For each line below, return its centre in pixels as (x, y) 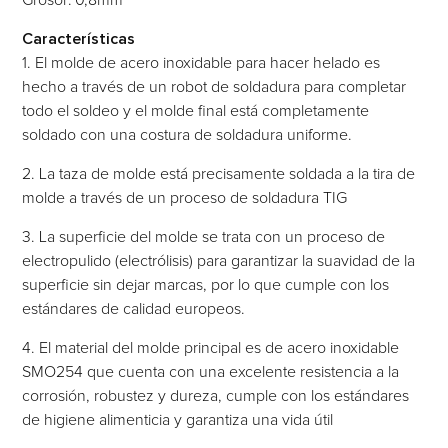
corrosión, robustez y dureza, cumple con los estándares (216, 395)
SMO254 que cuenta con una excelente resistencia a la (211, 371)
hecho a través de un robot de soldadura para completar (214, 86)
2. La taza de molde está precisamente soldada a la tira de (219, 173)
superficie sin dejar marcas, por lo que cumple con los (206, 284)
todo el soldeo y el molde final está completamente (196, 110)
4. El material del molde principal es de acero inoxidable (211, 347)
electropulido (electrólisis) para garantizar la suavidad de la (219, 260)
